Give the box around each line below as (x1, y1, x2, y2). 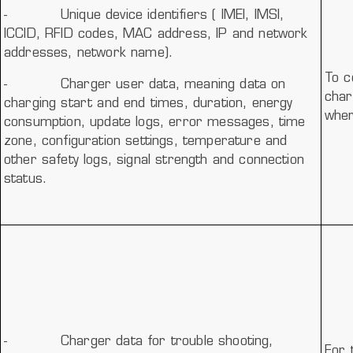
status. (4, 173, 47, 187)
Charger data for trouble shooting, (60, 335, 273, 348)
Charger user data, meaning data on (60, 79, 286, 92)
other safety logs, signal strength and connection (4, 154, 304, 168)
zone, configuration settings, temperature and (4, 136, 288, 149)
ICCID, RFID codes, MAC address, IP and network (4, 28, 308, 42)
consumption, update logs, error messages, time (4, 117, 306, 130)
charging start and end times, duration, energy (4, 98, 293, 111)
